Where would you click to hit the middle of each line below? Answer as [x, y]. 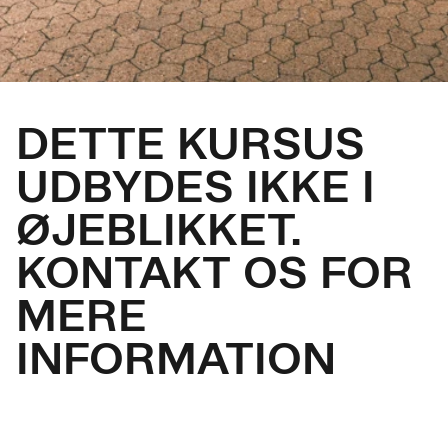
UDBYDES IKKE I [195, 186]
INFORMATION [176, 358]
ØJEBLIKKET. [159, 229]
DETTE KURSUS [190, 143]
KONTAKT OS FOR [214, 272]
